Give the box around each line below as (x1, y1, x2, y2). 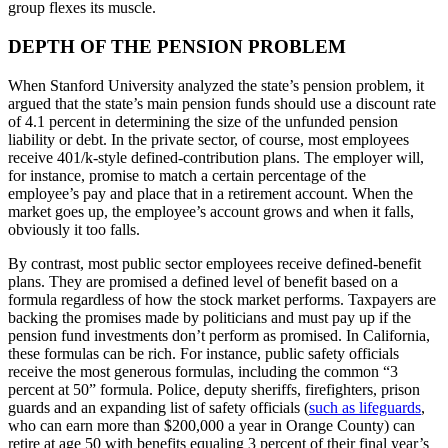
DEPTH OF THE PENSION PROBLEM (8, 36, 346, 58)
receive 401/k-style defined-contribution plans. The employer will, (8, 148, 424, 166)
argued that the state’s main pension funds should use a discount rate (8, 94, 436, 112)
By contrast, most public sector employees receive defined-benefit (8, 254, 421, 272)
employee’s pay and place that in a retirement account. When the (8, 184, 413, 202)
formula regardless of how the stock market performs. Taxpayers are (8, 290, 436, 308)
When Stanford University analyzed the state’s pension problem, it (8, 76, 424, 94)
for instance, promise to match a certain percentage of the (8, 166, 366, 184)
